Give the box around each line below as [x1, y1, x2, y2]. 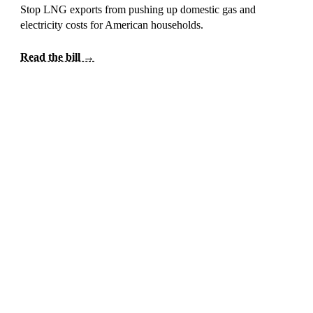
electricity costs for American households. [20, 19, 204, 31]
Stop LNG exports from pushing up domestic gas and [20, 3, 256, 16]
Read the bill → [20, 50, 95, 63]
